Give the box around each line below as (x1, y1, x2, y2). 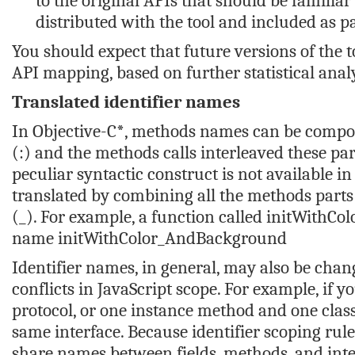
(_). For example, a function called (12, 206, 266, 227)
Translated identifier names (12, 91, 240, 113)
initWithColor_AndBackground (58, 227, 287, 249)
